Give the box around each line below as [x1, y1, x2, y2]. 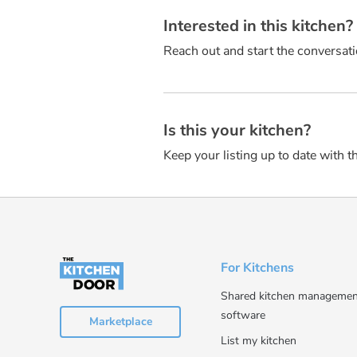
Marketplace [88, 313, 152, 329]
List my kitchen [220, 333, 296, 349]
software [220, 308, 265, 324]
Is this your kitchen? [163, 120, 311, 142]
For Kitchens [220, 259, 294, 277]
